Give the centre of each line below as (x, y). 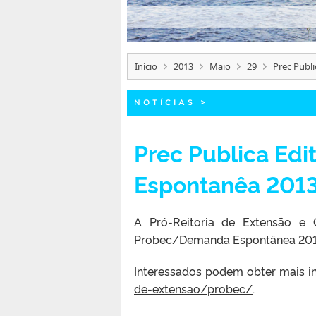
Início (146, 66)
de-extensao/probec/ (193, 288)
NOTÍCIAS (165, 102)
